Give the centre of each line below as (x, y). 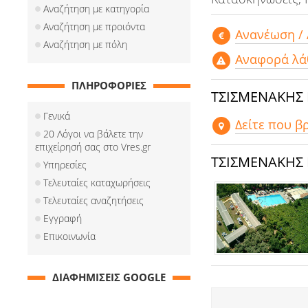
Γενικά (57, 116)
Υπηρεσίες (65, 165)
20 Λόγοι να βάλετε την (93, 134)
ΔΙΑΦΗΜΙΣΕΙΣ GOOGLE (109, 277)
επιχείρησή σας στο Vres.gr (93, 147)
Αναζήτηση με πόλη (85, 44)
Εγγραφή (63, 218)
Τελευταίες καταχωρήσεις (97, 183)
